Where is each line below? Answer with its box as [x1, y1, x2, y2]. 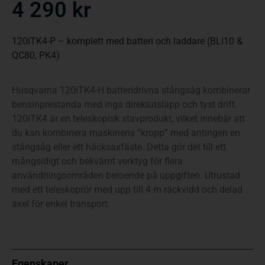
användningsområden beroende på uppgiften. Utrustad [12, 169, 240, 181]
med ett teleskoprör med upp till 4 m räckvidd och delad [12, 183, 243, 195]
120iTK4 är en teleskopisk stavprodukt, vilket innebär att [12, 112, 245, 124]
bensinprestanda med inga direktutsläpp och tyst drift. [12, 98, 237, 110]
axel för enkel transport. [12, 198, 110, 209]
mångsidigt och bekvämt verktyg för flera [12, 155, 183, 167]
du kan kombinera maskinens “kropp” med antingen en [12, 127, 240, 138]
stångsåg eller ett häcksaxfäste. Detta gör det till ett [12, 141, 226, 153]
